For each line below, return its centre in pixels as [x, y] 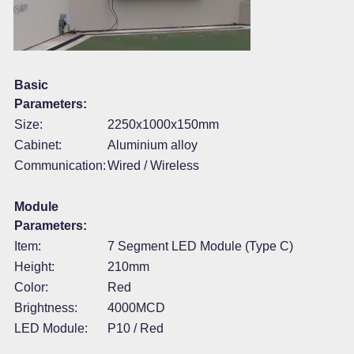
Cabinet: [38, 145]
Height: [34, 266]
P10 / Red [136, 328]
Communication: [60, 165]
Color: [31, 287]
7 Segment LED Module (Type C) [200, 246]
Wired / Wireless [153, 165]
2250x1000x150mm [163, 124]
